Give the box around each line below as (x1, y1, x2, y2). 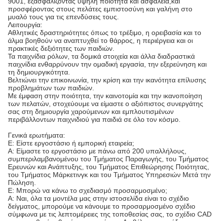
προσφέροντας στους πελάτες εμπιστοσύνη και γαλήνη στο (8, 5, 192, 13)
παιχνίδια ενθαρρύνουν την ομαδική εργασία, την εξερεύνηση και (8, 60, 207, 68)
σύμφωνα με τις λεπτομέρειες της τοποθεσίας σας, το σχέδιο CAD (8, 210, 212, 218)
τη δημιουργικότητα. (8, 68, 70, 76)
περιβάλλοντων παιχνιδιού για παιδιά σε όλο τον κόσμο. (8, 115, 181, 123)
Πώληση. (8, 179, 36, 186)
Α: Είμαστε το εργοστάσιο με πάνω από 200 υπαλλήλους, (8, 147, 186, 155)
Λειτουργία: (8, 21, 42, 29)
